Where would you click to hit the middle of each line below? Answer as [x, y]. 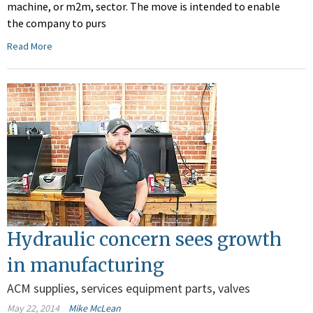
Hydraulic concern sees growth [144, 240]
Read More [30, 46]
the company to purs [57, 23]
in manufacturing [86, 265]
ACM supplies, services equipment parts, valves [129, 289]
